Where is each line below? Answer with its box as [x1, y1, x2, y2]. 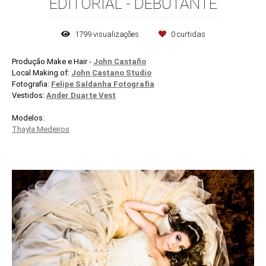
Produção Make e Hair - [12, 56, 93, 66]
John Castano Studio [71, 68, 151, 77]
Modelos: [12, 113, 45, 122]
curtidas [175, 29, 205, 39]
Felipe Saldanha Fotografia [51, 79, 154, 88]
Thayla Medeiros [12, 124, 69, 134]
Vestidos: [12, 90, 46, 100]
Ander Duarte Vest [46, 90, 116, 100]
